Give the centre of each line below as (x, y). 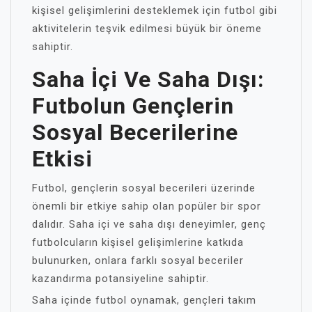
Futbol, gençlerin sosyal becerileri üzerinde (144, 188)
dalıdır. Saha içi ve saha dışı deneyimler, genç (149, 224)
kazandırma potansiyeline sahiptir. (120, 279)
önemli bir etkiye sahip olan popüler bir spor (147, 206)
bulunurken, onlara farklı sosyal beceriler (138, 260)
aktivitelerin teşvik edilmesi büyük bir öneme (147, 29)
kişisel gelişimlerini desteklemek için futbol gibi (155, 10)
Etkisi (62, 159)
